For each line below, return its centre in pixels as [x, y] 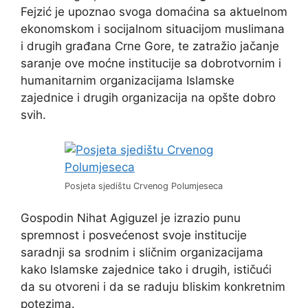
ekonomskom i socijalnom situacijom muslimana [153, 29]
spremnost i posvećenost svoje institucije [134, 235]
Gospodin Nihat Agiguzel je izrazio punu [131, 218]
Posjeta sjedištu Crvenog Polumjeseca [144, 186]
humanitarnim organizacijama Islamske [128, 81]
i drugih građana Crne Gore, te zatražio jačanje [150, 46]
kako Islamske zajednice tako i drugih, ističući [146, 270]
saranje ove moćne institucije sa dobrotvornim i [151, 64]
